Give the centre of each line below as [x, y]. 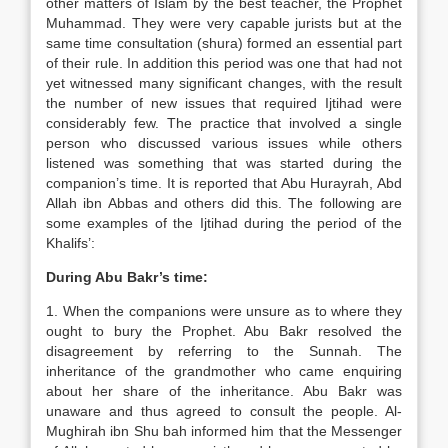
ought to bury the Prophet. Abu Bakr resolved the [224, 331]
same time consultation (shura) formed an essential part [224, 43]
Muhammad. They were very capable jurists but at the [224, 23]
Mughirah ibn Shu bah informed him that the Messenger [224, 431]
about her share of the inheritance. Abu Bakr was [224, 391]
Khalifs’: [70, 243]
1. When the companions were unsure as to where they [224, 311]
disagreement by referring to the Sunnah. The [224, 351]
